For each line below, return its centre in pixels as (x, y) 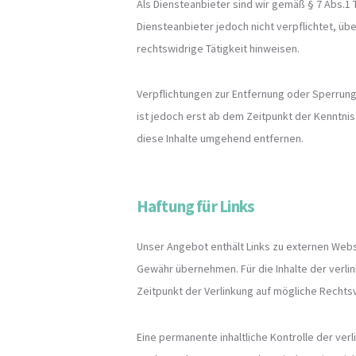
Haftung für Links (196, 207)
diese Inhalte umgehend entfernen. (220, 139)
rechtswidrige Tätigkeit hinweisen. (218, 48)
